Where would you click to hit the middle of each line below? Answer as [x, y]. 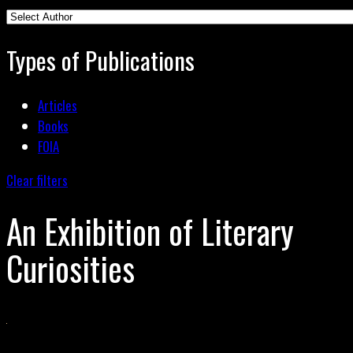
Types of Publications [100, 60]
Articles [58, 105]
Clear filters [37, 180]
